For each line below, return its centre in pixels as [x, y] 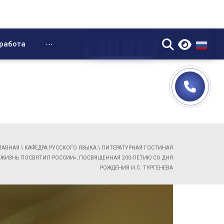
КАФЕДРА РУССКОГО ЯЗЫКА [60, 148]
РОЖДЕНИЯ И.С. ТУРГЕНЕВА [136, 168]
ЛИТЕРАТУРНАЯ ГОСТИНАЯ [137, 148]
